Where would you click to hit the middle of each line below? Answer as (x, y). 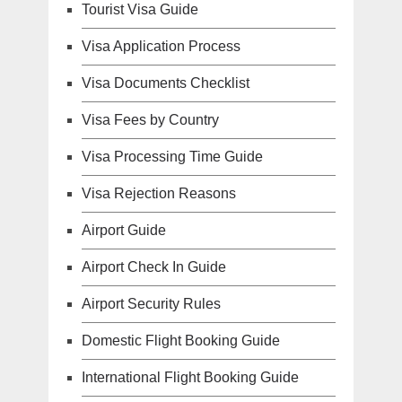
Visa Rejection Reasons (158, 194)
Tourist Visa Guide (140, 10)
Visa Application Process (161, 47)
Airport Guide (123, 231)
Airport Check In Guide (153, 267)
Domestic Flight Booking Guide (180, 341)
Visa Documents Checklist (165, 83)
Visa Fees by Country (150, 120)
